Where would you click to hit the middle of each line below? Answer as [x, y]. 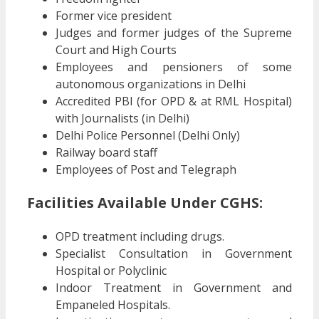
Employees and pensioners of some [174, 67]
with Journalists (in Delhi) [122, 118]
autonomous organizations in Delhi [151, 84]
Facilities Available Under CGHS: [145, 202]
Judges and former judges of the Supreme [174, 32]
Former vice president [114, 15]
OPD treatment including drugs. [140, 236]
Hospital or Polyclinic [111, 270]
